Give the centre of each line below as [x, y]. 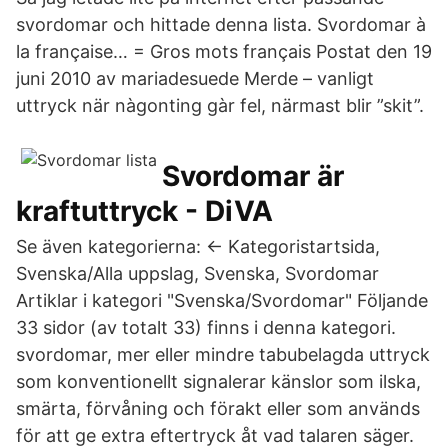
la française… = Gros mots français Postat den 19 [224, 51]
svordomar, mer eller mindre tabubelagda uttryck [223, 354]
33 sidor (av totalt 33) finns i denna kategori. [206, 327]
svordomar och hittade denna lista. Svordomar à [221, 24]
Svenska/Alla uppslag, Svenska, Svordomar [197, 273]
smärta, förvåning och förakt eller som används [218, 408]
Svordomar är [253, 176]
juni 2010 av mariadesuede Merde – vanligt [195, 78]
